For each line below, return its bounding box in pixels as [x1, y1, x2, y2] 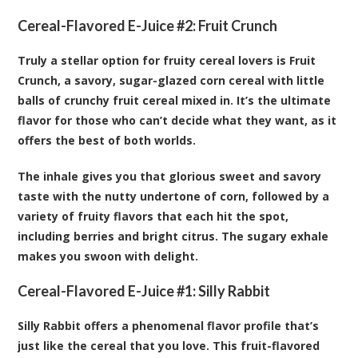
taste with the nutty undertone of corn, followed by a [18, 188, 330, 204]
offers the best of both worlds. [18, 132, 197, 148]
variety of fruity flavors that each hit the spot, [18, 208, 289, 224]
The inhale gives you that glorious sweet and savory [18, 168, 322, 184]
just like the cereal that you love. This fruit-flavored [18, 337, 320, 353]
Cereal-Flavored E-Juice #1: [18, 281, 199, 300]
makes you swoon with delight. [18, 248, 199, 264]
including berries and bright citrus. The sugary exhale [18, 228, 329, 244]
